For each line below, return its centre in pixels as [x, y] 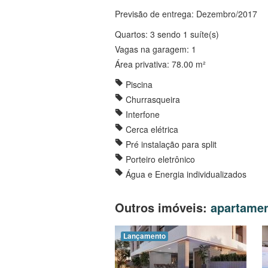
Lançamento [144, 236]
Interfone [141, 115]
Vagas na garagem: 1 [156, 49]
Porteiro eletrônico [159, 159]
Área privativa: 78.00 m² [160, 64]
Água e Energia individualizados [185, 174]
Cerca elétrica [151, 130]
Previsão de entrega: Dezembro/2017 [186, 14]
